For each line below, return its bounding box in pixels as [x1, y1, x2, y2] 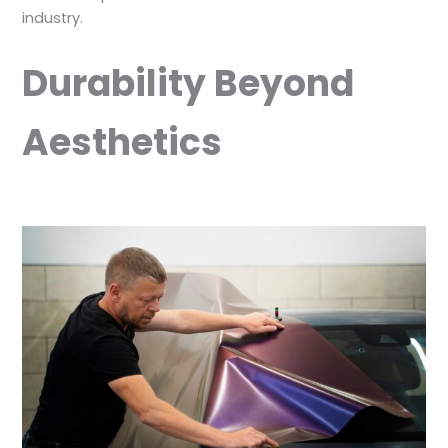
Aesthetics [22, 116, 223, 168]
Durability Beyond [22, 57, 355, 109]
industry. [22, 8, 84, 29]
